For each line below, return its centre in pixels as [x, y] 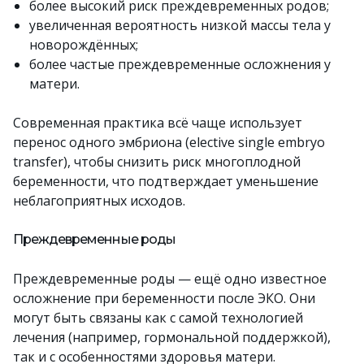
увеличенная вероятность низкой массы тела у [180, 25]
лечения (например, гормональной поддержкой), [172, 337]
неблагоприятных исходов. [99, 201]
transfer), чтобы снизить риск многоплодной [157, 162]
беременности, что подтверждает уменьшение [166, 181]
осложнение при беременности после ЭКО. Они [164, 298]
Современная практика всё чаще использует [158, 123]
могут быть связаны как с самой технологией [158, 318]
